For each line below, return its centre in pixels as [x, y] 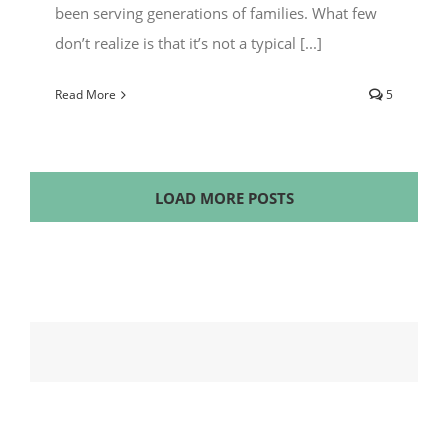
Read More [85, 95]
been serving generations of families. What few [216, 13]
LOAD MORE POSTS [224, 198]
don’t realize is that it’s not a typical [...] [188, 43]
